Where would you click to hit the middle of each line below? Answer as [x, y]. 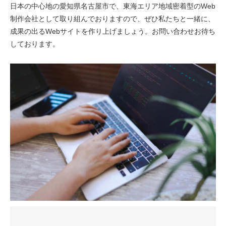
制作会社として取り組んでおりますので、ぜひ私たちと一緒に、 [112, 19]
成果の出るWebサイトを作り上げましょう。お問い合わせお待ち [113, 32]
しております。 [35, 44]
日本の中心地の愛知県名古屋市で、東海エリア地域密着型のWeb [113, 6]
